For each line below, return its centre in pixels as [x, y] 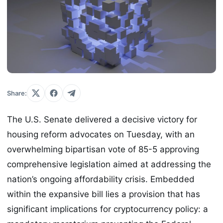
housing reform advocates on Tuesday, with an [101, 135]
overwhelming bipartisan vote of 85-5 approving [103, 150]
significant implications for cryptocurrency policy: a [108, 209]
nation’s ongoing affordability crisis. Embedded [101, 179]
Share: [17, 93]
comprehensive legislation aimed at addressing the [109, 165]
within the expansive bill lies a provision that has [104, 194]
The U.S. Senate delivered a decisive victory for [102, 120]
